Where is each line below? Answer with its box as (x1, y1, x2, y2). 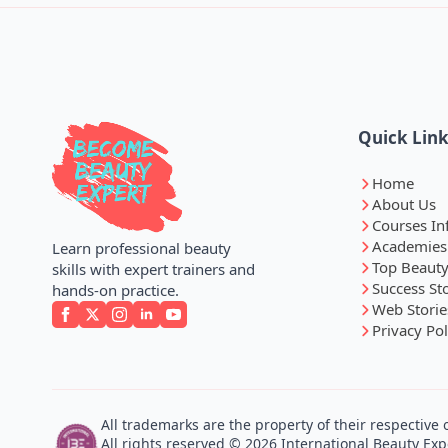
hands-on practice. (52, 280, 179, 300)
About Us (372, 194, 436, 215)
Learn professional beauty (52, 238, 231, 258)
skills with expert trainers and (52, 259, 255, 279)
